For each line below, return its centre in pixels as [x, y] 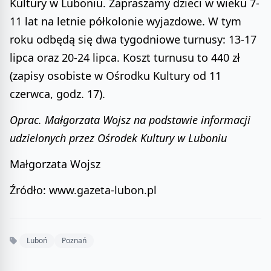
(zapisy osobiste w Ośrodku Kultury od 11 [116, 76]
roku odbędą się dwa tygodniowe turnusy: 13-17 [133, 40]
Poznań [74, 240]
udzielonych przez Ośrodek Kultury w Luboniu [118, 138]
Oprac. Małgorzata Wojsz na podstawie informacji [130, 120]
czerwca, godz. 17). [57, 94]
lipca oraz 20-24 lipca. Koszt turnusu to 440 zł [125, 58]
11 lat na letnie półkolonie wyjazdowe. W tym [126, 21]
